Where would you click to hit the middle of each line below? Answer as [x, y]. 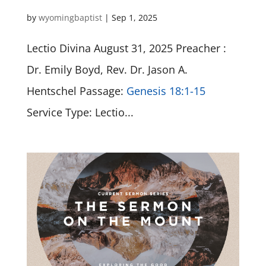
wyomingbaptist [70, 18]
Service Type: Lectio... [80, 113]
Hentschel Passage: [76, 91]
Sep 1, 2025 [134, 18]
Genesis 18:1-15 [166, 91]
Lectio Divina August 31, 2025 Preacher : [126, 48]
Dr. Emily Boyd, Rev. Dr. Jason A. [107, 70]
